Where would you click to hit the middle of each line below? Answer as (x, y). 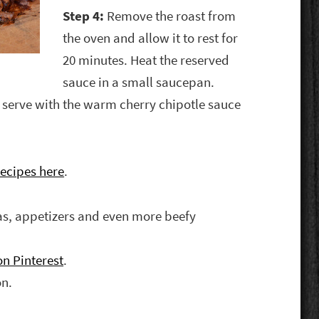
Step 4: (85, 16)
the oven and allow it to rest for (151, 38)
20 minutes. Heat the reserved (146, 61)
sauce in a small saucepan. (139, 83)
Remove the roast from (172, 16)
